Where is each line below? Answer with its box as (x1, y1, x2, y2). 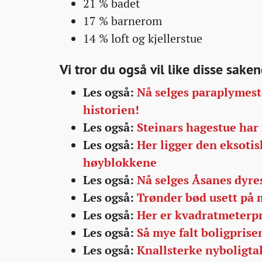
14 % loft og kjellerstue (83, 31, 202, 46)
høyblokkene (83, 155, 157, 170)
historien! (83, 102, 139, 118)
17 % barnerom (83, 13, 162, 29)
